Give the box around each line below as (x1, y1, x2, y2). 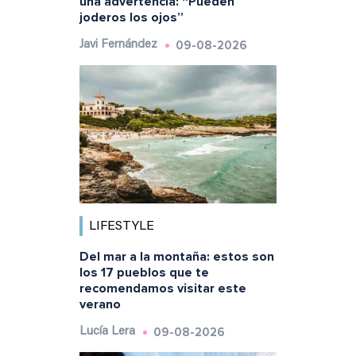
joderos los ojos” (79, 10, 184, 26)
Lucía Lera (79, 325, 135, 338)
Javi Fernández (79, 39, 157, 52)
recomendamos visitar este (79, 280, 246, 296)
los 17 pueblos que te (79, 264, 209, 281)
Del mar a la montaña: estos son (79, 248, 274, 265)
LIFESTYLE (88, 219, 154, 233)
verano (79, 296, 121, 312)
